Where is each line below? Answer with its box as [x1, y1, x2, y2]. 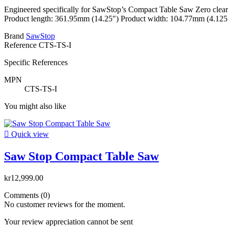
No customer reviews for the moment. [4, 200, 125, 209]
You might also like [4, 102, 66, 111]
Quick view [9, 130, 49, 139]
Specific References [4, 58, 68, 67]
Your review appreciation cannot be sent [4, 217, 133, 226]
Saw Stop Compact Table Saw [4, 150, 159, 163]
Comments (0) [4, 191, 50, 200]
